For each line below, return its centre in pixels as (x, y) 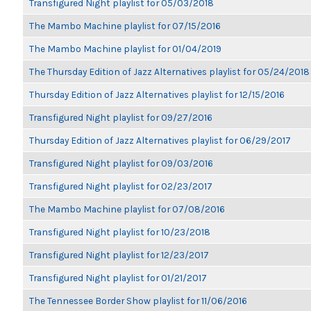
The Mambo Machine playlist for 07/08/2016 (127, 209)
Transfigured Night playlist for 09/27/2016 (121, 117)
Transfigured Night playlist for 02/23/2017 (121, 186)
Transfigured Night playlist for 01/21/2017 (118, 278)
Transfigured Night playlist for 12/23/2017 (119, 255)
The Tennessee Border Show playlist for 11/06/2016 (138, 301)
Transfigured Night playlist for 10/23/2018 (120, 232)
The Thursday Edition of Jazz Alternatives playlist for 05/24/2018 (169, 72)
